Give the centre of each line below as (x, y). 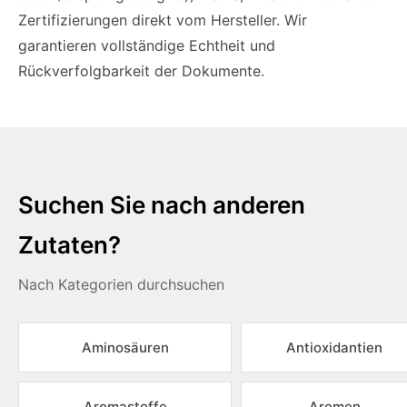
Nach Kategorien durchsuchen (121, 284)
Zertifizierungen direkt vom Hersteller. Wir (163, 20)
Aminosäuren (125, 347)
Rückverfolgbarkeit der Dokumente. (141, 71)
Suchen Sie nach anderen (162, 205)
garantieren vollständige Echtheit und (147, 45)
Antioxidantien (334, 347)
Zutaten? (69, 245)
